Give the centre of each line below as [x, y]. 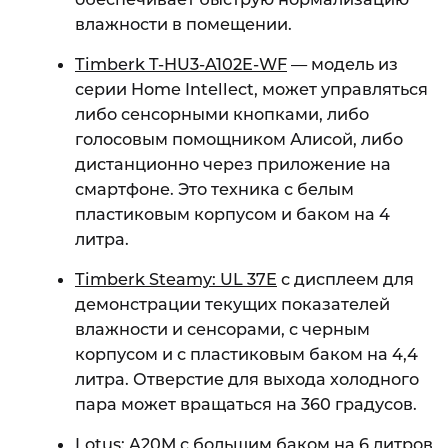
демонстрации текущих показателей [232, 303]
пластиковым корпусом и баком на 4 [232, 213]
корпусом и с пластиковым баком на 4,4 [246, 353]
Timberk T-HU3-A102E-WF [181, 63]
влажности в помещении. [183, 23]
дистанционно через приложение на [233, 163]
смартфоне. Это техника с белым [214, 188]
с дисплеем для [345, 278]
